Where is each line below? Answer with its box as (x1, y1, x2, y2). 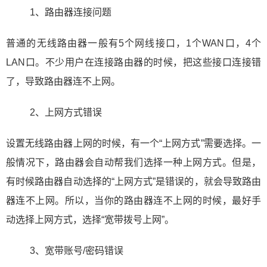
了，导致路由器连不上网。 (6, 76, 120, 86)
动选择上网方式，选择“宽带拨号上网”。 (6, 215, 174, 225)
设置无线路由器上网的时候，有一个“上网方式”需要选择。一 (6, 138, 261, 148)
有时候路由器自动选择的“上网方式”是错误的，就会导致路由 (6, 176, 261, 187)
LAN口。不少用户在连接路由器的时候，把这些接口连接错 (6, 57, 261, 67)
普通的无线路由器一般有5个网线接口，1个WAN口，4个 (6, 38, 261, 48)
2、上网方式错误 (30, 107, 102, 117)
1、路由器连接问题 (30, 7, 111, 17)
